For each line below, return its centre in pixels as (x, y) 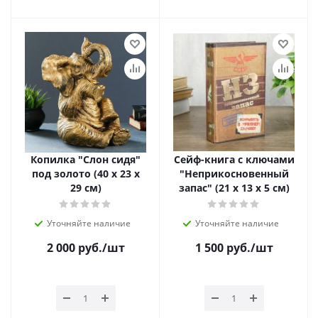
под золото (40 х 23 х (86, 174)
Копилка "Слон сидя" (86, 159)
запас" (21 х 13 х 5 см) (234, 188)
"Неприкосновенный (234, 174)
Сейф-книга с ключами (234, 159)
